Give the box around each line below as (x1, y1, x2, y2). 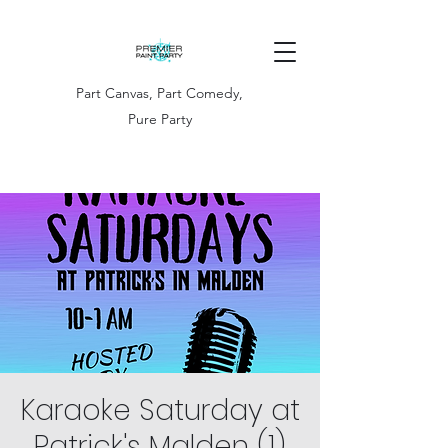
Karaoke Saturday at (20, 391, 300, 430)
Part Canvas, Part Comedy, (76, 84, 243, 102)
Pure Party (127, 110, 192, 128)
